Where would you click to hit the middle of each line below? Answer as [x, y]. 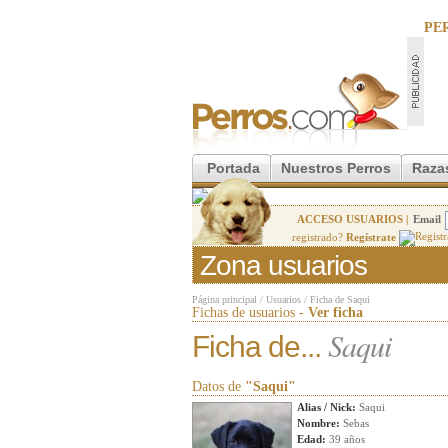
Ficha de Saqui [340, 299]
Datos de [218, 386]
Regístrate [371, 236]
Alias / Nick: [326, 407]
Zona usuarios [283, 265]
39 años [345, 439]
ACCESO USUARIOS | [352, 219]
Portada [233, 168]
